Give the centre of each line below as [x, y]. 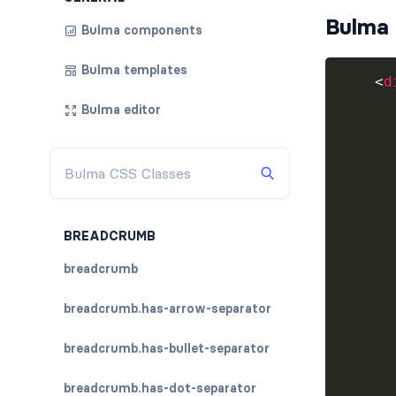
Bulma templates [134, 70]
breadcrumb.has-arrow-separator [168, 308]
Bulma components [142, 30]
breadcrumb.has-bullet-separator [167, 348]
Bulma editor [121, 110]
